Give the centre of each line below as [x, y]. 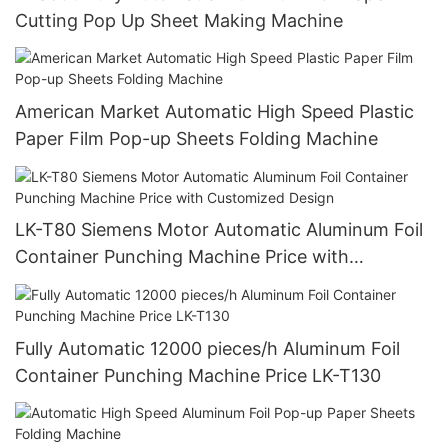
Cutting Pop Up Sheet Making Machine [179, 20]
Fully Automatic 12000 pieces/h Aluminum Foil [207, 348]
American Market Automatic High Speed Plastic [214, 112]
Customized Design [97, 284]
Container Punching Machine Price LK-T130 [198, 375]
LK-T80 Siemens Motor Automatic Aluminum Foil [219, 230]
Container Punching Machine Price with [182, 257]
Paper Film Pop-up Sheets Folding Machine [196, 139]
